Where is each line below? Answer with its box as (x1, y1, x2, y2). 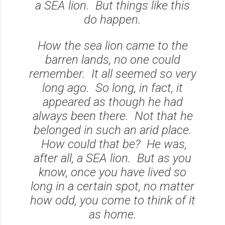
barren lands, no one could (45, 52, 180, 67)
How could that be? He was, (38, 137, 187, 151)
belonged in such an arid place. (33, 123, 192, 137)
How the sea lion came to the (37, 38, 188, 53)
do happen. (84, 12, 141, 27)
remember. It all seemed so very (29, 66, 196, 81)
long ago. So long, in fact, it (42, 80, 183, 95)
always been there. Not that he (32, 108, 193, 123)
